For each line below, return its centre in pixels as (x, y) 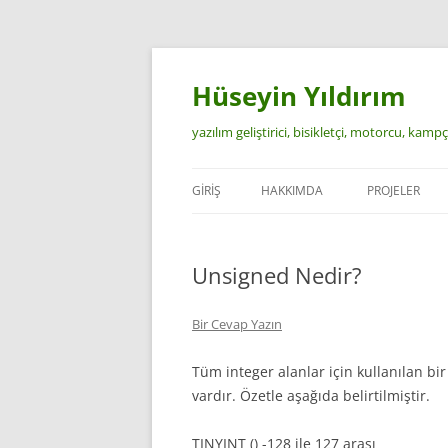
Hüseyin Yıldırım (299, 96)
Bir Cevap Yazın (237, 324)
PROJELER (393, 190)
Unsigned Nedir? (277, 275)
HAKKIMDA (292, 190)
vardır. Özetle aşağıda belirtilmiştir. (311, 395)
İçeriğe (213, 53)
